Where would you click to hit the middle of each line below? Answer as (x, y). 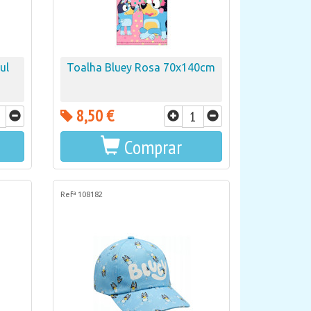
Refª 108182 (81, 194)
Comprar (153, 147)
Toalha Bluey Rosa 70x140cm (141, 67)
